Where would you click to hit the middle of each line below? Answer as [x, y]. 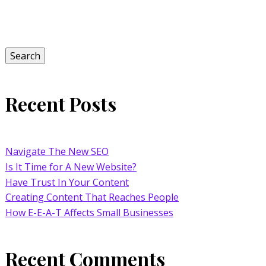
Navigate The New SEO [57, 151]
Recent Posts [61, 103]
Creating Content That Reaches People [92, 197]
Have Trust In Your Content [67, 182]
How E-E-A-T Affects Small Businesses [89, 212]
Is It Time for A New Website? [71, 167]
